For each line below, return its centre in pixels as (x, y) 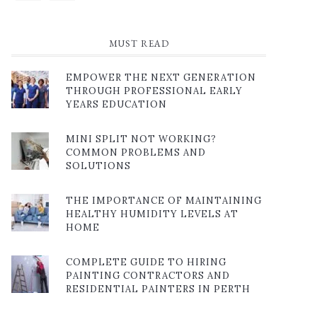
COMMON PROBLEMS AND (136, 153)
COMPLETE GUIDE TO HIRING (146, 263)
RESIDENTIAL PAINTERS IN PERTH (158, 289)
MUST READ (139, 44)
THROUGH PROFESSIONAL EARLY (154, 91)
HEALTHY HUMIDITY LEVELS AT (152, 214)
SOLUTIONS (98, 166)
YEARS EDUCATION (116, 105)
